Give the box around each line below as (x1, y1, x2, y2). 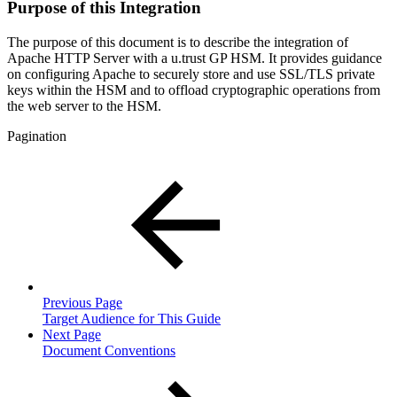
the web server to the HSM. (7, 98, 161, 114)
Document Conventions (43, 343, 175, 359)
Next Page (43, 327, 101, 343)
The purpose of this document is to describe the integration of (7, 35, 348, 51)
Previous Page (43, 295, 122, 311)
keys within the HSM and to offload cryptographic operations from (7, 82, 380, 98)
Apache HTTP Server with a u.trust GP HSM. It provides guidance (7, 51, 382, 66)
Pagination (7, 128, 66, 144)
